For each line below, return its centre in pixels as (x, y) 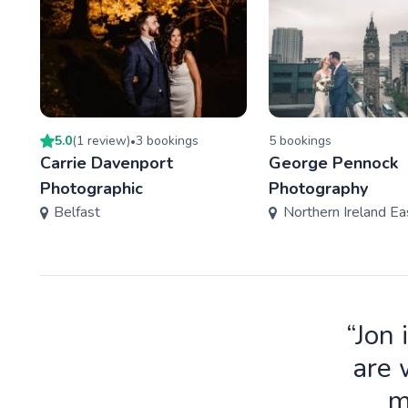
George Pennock (334, 163)
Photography (319, 189)
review (107, 141)
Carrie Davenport (107, 163)
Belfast (77, 212)
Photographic (92, 189)
